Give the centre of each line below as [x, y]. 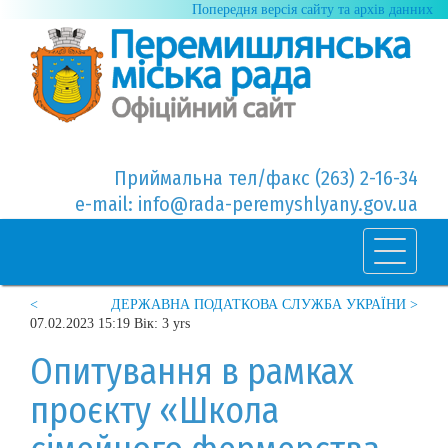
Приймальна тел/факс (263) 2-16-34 [266, 177]
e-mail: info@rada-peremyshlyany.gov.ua [246, 203]
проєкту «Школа [154, 410]
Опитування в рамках [192, 371]
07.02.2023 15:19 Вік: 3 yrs [110, 323]
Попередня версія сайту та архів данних [312, 9]
